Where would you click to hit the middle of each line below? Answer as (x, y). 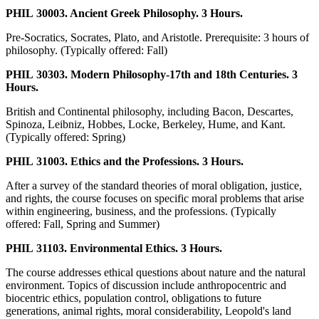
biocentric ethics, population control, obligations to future (134, 298)
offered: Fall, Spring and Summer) (83, 224)
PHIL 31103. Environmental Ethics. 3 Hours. (114, 249)
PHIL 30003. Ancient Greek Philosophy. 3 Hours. (124, 14)
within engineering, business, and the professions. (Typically (141, 211)
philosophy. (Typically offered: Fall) (87, 51)
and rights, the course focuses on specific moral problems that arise (155, 199)
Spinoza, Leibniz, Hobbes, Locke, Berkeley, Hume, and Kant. (146, 125)
